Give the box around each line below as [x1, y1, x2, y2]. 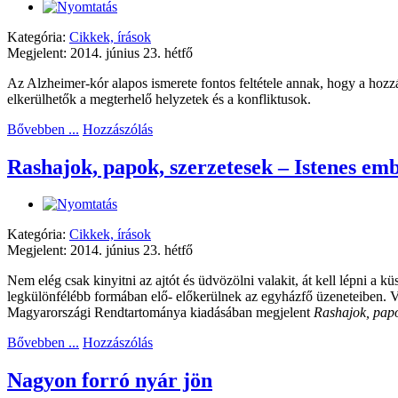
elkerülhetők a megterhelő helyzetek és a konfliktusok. [7, 91, 311, 107]
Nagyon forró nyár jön [7, 369, 212, 393]
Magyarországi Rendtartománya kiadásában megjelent [7, 305, 314, 321]
